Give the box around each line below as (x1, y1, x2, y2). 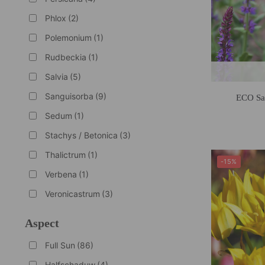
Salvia (44, 71, 68, 82)
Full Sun (44, 240, 75, 250)
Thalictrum (44, 149, 86, 160)
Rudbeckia (44, 51, 86, 62)
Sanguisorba (44, 91, 93, 101)
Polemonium (44, 32, 92, 43)
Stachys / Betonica (44, 130, 118, 140)
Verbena (44, 169, 77, 179)
